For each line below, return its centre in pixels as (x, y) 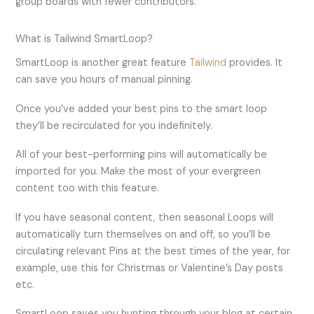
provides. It (255, 63)
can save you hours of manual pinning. (107, 80)
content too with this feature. (89, 189)
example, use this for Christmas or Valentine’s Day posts (150, 268)
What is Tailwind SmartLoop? (84, 39)
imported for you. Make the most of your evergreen (138, 172)
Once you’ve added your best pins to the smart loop (142, 109)
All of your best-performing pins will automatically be (142, 155)
